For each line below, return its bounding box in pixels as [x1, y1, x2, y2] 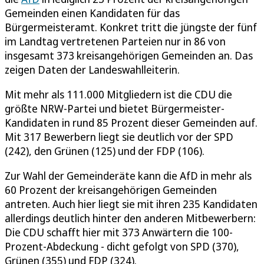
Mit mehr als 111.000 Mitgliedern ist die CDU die [5, 87, 232, 101]
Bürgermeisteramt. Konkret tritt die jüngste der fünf [5, 19, 257, 34]
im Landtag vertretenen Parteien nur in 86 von [5, 34, 226, 48]
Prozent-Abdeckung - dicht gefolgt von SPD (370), [5, 239, 239, 253]
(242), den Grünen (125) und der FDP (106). [5, 143, 204, 158]
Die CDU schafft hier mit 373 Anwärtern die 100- [5, 225, 233, 239]
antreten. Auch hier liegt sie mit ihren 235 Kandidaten [5, 196, 258, 211]
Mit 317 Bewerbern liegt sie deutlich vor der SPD [5, 129, 233, 144]
